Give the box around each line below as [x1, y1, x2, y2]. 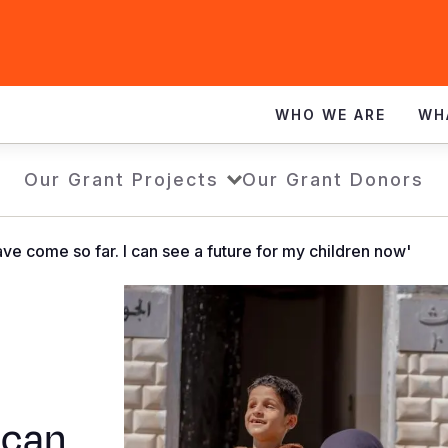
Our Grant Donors [242, 169, 424, 190]
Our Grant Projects [24, 169, 219, 190]
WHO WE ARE [275, 106, 386, 123]
